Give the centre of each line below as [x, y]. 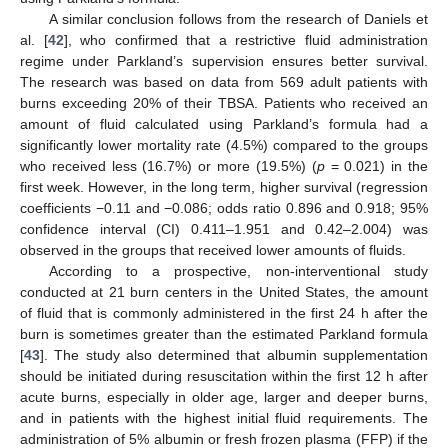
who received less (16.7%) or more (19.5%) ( [168, 166]
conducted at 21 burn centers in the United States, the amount [224, 292]
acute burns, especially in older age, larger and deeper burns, [224, 397]
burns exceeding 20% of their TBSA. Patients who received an [224, 103]
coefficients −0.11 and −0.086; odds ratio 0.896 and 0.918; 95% [224, 208]
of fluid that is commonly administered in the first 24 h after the [224, 313]
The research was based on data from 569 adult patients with [224, 82]
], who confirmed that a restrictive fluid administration [245, 40]
